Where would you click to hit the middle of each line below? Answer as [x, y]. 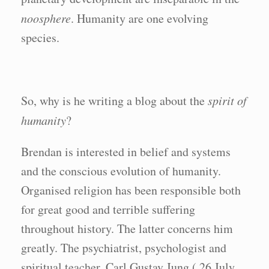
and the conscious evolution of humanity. [121, 171]
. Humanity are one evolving [140, 18]
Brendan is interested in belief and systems [126, 152]
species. [40, 38]
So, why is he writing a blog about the [114, 101]
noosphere [46, 18]
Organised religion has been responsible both [131, 190]
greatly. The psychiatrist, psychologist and [124, 248]
